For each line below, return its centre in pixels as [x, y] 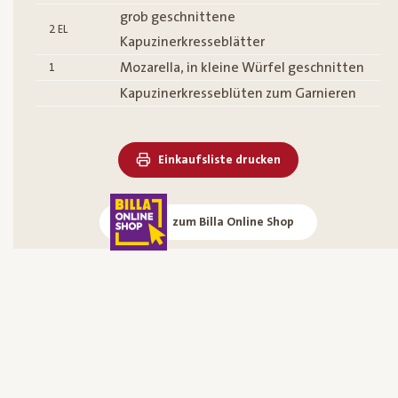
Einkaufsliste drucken [219, 160]
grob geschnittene [178, 17]
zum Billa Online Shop [233, 223]
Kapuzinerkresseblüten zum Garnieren [238, 94]
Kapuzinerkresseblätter [192, 42]
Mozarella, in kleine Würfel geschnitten [242, 68]
